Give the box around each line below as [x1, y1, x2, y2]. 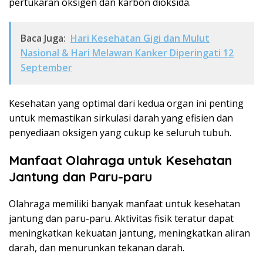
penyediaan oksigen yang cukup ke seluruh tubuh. [9, 126, 231, 140]
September [21, 61, 72, 75]
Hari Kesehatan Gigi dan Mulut [70, 32, 210, 45]
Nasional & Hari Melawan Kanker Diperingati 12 [21, 46, 234, 60]
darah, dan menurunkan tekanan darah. [9, 241, 184, 255]
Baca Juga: [21, 32, 66, 45]
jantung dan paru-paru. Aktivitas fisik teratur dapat [9, 212, 234, 225]
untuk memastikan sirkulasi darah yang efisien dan [9, 112, 233, 125]
